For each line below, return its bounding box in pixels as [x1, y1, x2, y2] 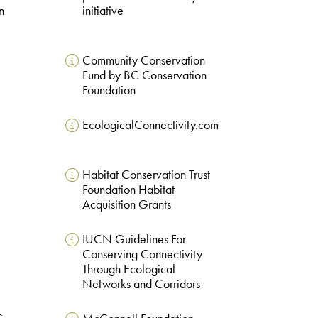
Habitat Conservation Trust [82, 166, 210, 182]
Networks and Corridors [82, 275, 200, 292]
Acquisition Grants [82, 196, 171, 212]
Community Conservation [82, 52, 205, 68]
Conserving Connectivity [82, 246, 202, 262]
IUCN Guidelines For [82, 231, 186, 247]
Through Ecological [82, 261, 175, 277]
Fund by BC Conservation [82, 67, 207, 83]
